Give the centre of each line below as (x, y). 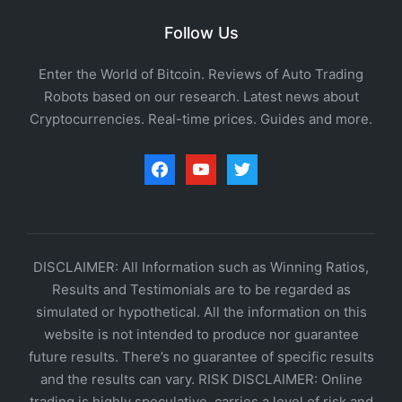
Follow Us (201, 33)
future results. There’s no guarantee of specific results (201, 356)
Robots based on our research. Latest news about (201, 96)
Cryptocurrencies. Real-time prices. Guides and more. (201, 119)
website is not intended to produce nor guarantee (201, 334)
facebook (173, 162)
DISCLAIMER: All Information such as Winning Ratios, (201, 267)
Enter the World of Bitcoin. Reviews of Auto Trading (201, 74)
